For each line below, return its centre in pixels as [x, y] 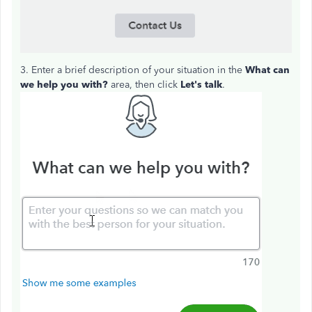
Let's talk [201, 85]
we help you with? [65, 85]
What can [267, 70]
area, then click [146, 85]
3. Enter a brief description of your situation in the [133, 70]
